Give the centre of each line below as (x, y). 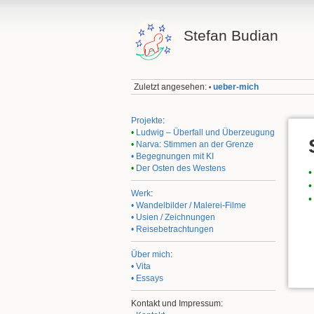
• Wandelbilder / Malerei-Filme (189, 205)
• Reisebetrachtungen (172, 229)
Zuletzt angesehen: (171, 87)
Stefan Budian (231, 35)
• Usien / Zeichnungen (173, 217)
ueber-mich (236, 87)
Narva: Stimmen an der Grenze (195, 144)
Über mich (151, 254)
